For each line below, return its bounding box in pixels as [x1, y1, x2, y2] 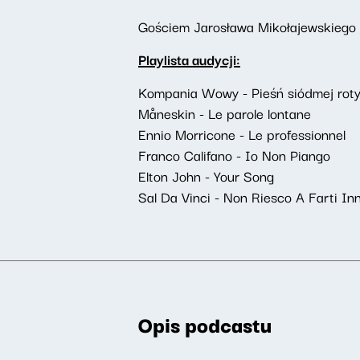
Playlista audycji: [138, 48, 240, 70]
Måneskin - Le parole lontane [138, 102, 311, 124]
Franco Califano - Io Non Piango [138, 144, 330, 166]
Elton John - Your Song [138, 165, 274, 186]
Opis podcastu [138, 308, 272, 340]
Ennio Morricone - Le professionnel [138, 123, 346, 145]
